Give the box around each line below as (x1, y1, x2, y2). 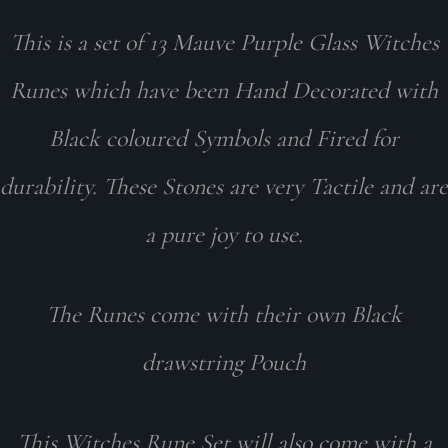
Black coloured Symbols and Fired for (49, 123, 399, 153)
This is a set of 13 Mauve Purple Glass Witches (9, 27, 439, 57)
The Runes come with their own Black (46, 299, 402, 329)
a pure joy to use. (145, 219, 303, 249)
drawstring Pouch (142, 347, 306, 377)
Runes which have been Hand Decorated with (10, 75, 438, 105)
